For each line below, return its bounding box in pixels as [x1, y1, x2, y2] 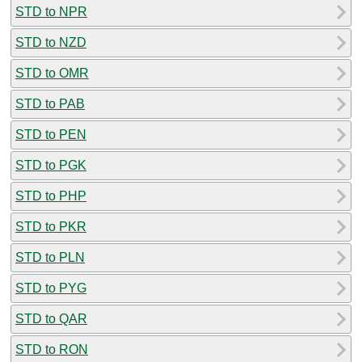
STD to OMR [15, 65, 89, 80]
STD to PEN [15, 127, 86, 141]
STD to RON [15, 342, 88, 356]
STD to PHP [15, 188, 86, 203]
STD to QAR [15, 311, 87, 326]
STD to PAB [15, 96, 85, 111]
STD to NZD [15, 35, 86, 49]
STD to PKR [15, 219, 86, 234]
